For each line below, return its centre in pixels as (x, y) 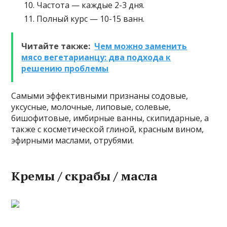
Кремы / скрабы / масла (85, 176)
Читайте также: (56, 46)
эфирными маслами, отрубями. (73, 141)
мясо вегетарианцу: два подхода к (96, 58)
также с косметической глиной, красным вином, (108, 129)
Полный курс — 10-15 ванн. (91, 19)
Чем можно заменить (141, 46)
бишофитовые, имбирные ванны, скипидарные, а (110, 118)
